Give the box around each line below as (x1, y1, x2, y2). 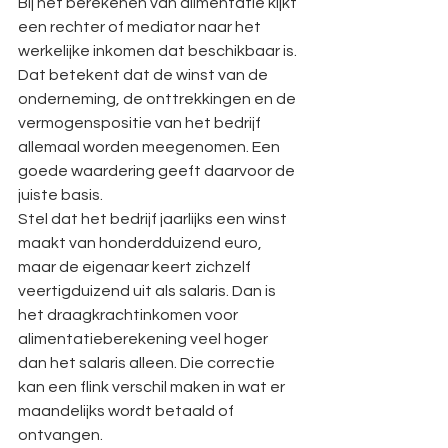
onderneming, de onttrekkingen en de (18, 91, 299, 107)
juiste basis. (18, 187, 103, 203)
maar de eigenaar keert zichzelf (18, 259, 254, 275)
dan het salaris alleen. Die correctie (18, 355, 278, 371)
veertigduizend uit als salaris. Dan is (18, 283, 279, 299)
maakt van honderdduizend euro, (18, 235, 265, 251)
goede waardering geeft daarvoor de (18, 163, 298, 179)
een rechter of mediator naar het (18, 19, 264, 35)
